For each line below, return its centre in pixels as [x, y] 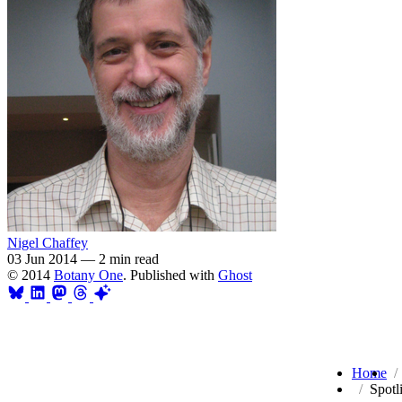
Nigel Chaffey [48, 242]
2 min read [129, 258]
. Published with [170, 275]
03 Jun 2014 [42, 258]
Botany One [88, 275]
